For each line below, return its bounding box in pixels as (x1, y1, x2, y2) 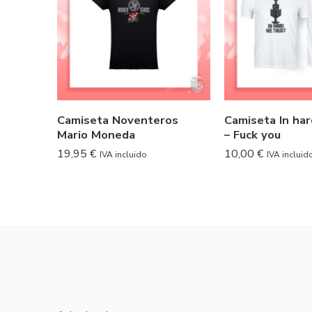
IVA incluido (100, 149, 147, 161)
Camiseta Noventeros (57, 112, 178, 129)
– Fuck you (224, 127, 281, 143)
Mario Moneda (57, 127, 135, 143)
